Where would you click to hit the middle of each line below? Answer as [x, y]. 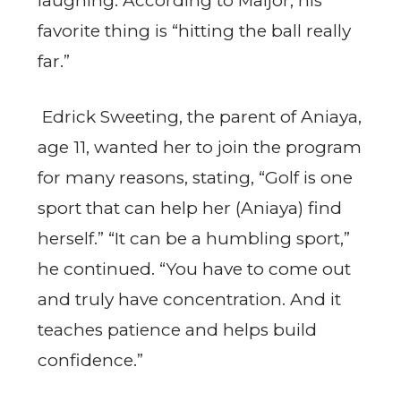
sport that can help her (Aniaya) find [190, 209]
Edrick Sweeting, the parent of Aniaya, [200, 117]
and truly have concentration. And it [189, 300]
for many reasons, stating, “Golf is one [195, 178]
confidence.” [90, 361]
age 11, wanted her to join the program [200, 148]
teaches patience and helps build [177, 330]
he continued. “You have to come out [194, 269]
